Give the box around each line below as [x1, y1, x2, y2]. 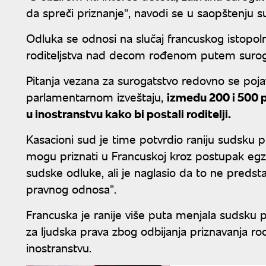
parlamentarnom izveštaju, [26, 88, 167, 104]
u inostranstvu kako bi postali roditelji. [26, 104, 233, 121]
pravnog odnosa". [26, 180, 116, 197]
